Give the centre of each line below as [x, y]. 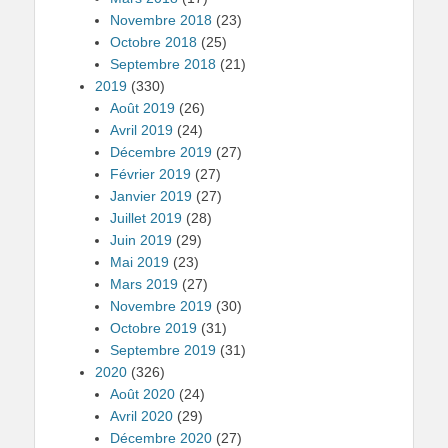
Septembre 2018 [163, 64]
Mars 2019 [144, 284]
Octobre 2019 [153, 328]
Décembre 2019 [161, 152]
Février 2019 [150, 174]
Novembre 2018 [161, 20]
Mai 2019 [139, 262]
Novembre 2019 [161, 306]
